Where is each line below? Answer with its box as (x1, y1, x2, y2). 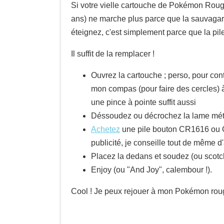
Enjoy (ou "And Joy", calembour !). (91, 165, 212, 174)
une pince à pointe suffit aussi (91, 98, 196, 106)
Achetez (91, 125, 120, 133)
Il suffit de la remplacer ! (71, 49, 154, 58)
